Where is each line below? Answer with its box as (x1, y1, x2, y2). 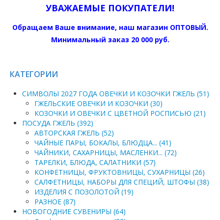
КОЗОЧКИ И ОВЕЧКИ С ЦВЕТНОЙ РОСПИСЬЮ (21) (34, 109, 206, 118)
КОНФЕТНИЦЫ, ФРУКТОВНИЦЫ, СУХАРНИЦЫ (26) (34, 167, 205, 177)
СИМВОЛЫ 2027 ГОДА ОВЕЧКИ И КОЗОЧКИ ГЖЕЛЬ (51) (22, 89, 209, 99)
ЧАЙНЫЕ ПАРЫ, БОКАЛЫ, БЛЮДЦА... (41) (34, 138, 171, 148)
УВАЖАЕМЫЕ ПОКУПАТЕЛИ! (46, 2, 174, 14)
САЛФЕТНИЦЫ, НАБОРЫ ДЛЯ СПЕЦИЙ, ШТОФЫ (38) (34, 177, 209, 187)
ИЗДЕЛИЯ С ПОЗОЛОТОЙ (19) (34, 187, 134, 197)
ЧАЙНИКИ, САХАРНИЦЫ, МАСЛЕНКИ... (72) (34, 148, 177, 158)
